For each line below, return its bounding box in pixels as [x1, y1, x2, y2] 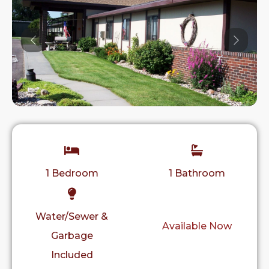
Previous [32, 34, 74, 46]
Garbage [50, 230, 93, 242]
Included [50, 249, 93, 261]
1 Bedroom [45, 168, 98, 180]
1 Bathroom [169, 168, 226, 180]
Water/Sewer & [35, 211, 109, 223]
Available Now [162, 220, 232, 232]
